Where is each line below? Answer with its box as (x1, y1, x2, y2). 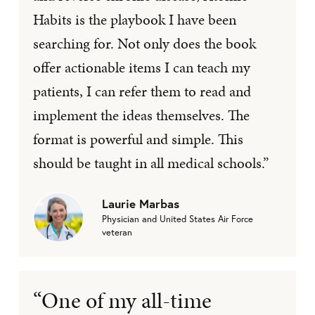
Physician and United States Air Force (102, 213, 253, 226)
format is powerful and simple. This (33, 128, 243, 150)
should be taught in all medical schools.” (33, 152, 269, 174)
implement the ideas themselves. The (33, 104, 250, 126)
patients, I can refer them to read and (33, 80, 251, 102)
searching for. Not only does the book (33, 32, 256, 54)
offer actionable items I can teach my (33, 56, 250, 78)
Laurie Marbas (102, 195, 179, 212)
